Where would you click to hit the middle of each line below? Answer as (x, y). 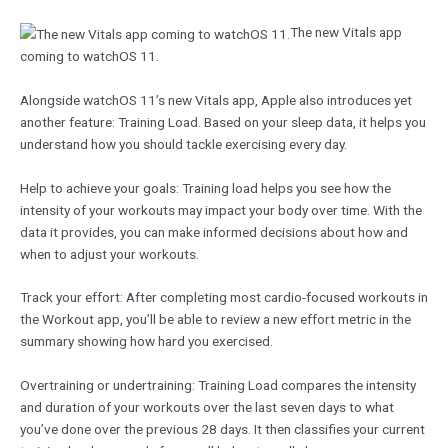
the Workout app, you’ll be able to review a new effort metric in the (215, 319)
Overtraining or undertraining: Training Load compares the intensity (218, 385)
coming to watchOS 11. (89, 55)
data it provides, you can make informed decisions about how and (214, 231)
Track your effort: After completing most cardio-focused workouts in (224, 297)
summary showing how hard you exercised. (146, 341)
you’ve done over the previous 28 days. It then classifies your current (222, 429)
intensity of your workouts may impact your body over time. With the (221, 209)
